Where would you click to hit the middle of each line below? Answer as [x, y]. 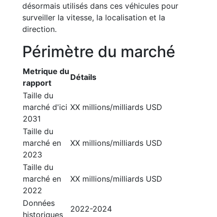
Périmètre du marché [99, 52]
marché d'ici [45, 107]
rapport [37, 83]
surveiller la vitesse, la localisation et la [94, 17]
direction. [39, 29]
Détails [83, 77]
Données [39, 203]
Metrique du [46, 71]
